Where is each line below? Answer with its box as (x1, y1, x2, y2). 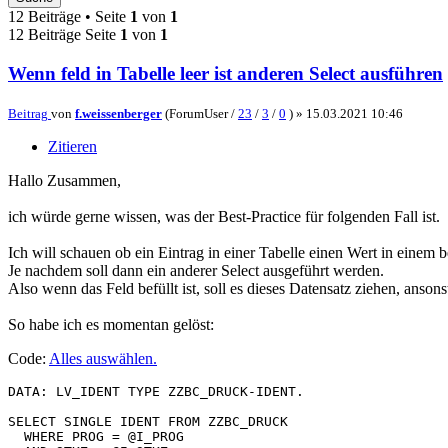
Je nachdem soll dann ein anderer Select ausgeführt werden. (8, 261, 384, 279)
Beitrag (8, 105, 48, 121)
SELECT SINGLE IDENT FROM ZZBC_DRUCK (8, 413, 288, 429)
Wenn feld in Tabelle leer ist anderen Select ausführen (8, 63, 443, 85)
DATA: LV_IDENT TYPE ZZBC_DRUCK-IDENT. (8, 383, 304, 399)
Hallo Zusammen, (8, 171, 121, 189)
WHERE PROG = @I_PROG (8, 428, 184, 444)
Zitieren (48, 137, 97, 155)
